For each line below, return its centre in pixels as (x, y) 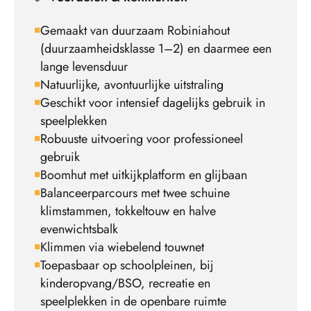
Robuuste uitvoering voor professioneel (142, 139)
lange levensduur (84, 67)
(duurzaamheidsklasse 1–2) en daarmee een (156, 49)
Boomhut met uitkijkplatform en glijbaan (144, 175)
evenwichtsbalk (79, 229)
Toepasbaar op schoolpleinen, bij (127, 266)
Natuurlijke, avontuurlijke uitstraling (132, 85)
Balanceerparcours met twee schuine (135, 193)
